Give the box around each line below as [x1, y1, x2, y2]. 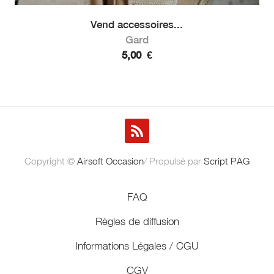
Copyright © [24, 155, 77, 166]
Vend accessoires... [91, 18, 183, 31]
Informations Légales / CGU [75, 239, 199, 252]
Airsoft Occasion [77, 155, 144, 166]
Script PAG [204, 155, 250, 166]
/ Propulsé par [144, 155, 204, 166]
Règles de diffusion [95, 215, 179, 228]
